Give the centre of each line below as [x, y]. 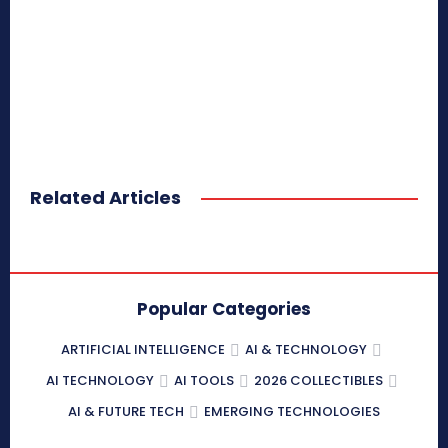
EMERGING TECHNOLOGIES [292, 412]
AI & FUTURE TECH [126, 412]
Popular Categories [224, 309]
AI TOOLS [203, 381]
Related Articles [105, 198]
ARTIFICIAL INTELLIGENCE [143, 350]
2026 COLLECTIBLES [318, 381]
